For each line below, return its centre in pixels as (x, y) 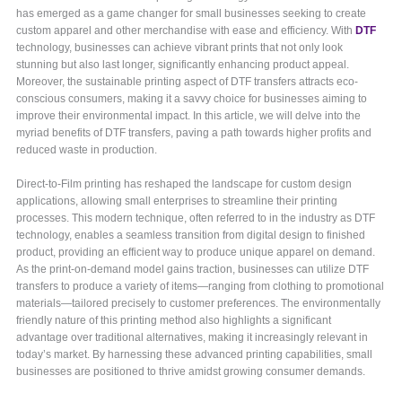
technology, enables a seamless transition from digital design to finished (191, 236)
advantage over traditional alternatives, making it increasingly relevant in (192, 338)
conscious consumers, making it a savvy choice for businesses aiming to (192, 99)
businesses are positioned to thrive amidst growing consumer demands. (191, 372)
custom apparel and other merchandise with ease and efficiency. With (186, 31)
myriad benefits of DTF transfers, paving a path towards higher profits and (194, 133)
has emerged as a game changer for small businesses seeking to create (192, 14)
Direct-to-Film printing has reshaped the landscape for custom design (184, 184)
